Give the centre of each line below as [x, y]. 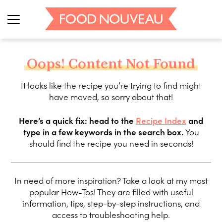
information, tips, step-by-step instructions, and [111, 204]
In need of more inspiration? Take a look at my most [111, 181]
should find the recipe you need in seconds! [111, 144]
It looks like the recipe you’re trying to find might [111, 86]
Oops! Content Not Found [111, 64]
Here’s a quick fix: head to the [77, 121]
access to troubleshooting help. [111, 215]
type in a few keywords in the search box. [104, 133]
